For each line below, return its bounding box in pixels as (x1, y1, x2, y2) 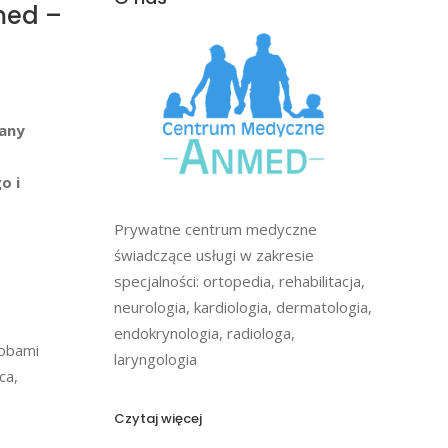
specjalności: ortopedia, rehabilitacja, (113, 270, 365, 291)
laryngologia (113, 348, 197, 369)
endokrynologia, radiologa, (113, 322, 295, 343)
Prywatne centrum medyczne (113, 218, 317, 239)
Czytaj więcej (113, 408, 202, 428)
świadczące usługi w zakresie (113, 244, 314, 265)
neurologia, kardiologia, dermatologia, (113, 296, 372, 317)
